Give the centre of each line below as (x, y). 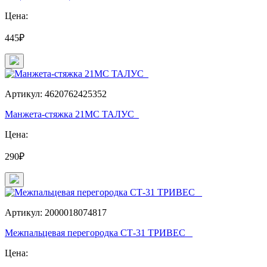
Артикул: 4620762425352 (56, 94)
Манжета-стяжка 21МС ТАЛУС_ (72, 114)
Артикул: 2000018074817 (56, 212)
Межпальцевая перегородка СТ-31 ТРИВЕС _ (99, 232)
